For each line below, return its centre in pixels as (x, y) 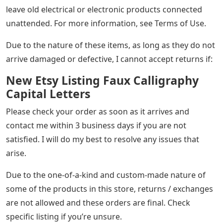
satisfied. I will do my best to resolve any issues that (103, 139)
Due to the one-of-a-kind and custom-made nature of (106, 175)
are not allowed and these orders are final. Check (98, 203)
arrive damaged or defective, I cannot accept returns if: (109, 59)
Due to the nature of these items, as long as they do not (111, 45)
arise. (16, 153)
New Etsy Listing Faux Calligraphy (102, 81)
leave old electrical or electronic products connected (104, 10)
